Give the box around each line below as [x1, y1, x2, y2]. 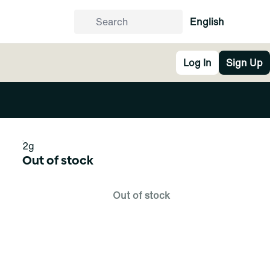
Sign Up [226, 55, 263, 70]
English [190, 14, 224, 29]
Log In [183, 55, 212, 70]
